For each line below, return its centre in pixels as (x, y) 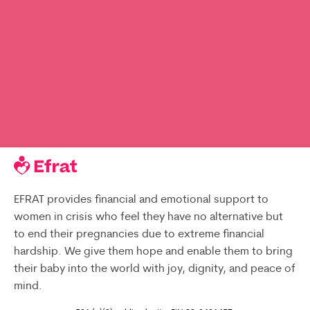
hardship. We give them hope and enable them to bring (153, 252)
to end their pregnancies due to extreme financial (139, 234)
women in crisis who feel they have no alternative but (148, 217)
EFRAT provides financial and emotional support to (141, 200)
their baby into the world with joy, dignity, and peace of (154, 269)
